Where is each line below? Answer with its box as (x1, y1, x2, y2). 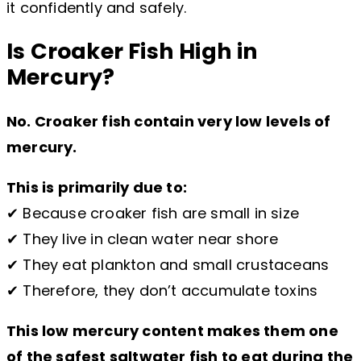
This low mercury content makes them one (6, 320, 338, 341)
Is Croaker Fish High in (6, 36, 259, 67)
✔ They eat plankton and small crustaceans (6, 254, 330, 275)
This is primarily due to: (6, 176, 187, 197)
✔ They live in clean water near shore (6, 228, 279, 249)
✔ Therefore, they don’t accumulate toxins (6, 280, 318, 301)
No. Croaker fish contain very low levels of (6, 110, 331, 131)
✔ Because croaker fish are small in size (6, 202, 299, 223)
